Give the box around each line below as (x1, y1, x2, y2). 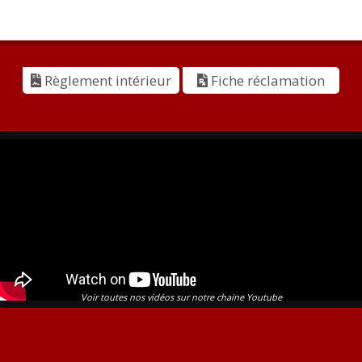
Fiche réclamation (207, 70, 325, 90)
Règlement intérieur (40, 70, 171, 90)
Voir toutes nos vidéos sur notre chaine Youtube (80, 290, 282, 303)
